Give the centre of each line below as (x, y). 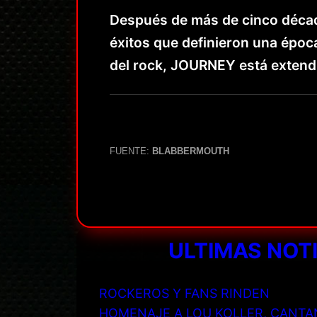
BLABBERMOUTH (191, 151)
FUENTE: (131, 151)
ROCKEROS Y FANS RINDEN (184, 293)
